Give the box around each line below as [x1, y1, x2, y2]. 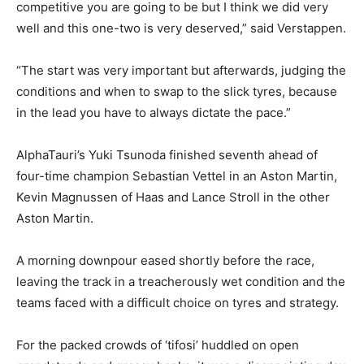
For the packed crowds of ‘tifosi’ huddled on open [16, 337, 299, 353]
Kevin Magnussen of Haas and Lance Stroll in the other [16, 189, 330, 206]
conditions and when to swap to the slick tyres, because [16, 84, 337, 100]
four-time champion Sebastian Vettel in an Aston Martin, [16, 168, 337, 184]
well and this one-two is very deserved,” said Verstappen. [16, 20, 346, 37]
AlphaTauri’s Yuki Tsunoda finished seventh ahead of [16, 147, 318, 163]
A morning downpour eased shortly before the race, [16, 253, 314, 269]
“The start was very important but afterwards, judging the [16, 63, 346, 79]
